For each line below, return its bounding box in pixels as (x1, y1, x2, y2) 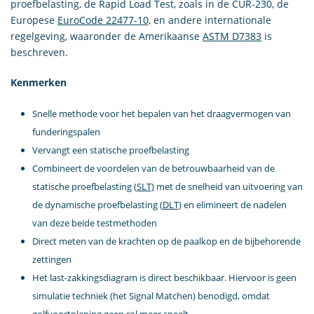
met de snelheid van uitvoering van (153, 180, 303, 193)
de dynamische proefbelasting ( (32, 198, 163, 211)
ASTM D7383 (203, 29, 261, 43)
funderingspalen (32, 125, 100, 138)
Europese (11, 13, 57, 27)
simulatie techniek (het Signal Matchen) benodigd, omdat (32, 289, 270, 302)
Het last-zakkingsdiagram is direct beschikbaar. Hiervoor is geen (32, 271, 296, 284)
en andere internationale (151, 13, 271, 27)
